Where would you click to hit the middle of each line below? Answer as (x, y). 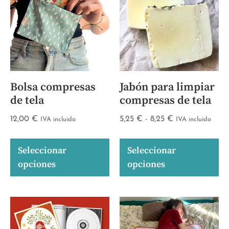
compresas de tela (165, 100)
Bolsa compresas (53, 87)
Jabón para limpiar (167, 87)
